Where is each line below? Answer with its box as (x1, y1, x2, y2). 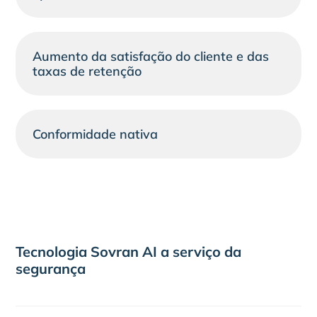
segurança (16, 260, 86, 277)
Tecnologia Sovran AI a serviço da (16, 243, 242, 260)
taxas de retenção (33, 63, 142, 79)
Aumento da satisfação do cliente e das (33, 48, 270, 64)
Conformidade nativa (33, 126, 158, 142)
